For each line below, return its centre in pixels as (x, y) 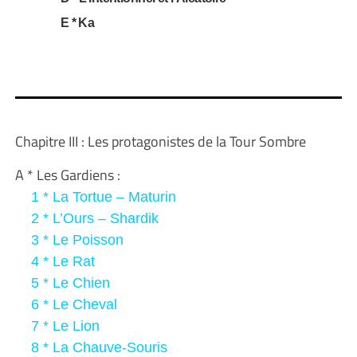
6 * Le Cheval (66, 304)
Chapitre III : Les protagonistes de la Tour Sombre (160, 141)
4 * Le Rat (55, 261)
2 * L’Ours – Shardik (86, 218)
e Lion (80, 326)
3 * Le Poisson (69, 239)
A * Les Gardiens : (67, 175)
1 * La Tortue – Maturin (95, 196)
